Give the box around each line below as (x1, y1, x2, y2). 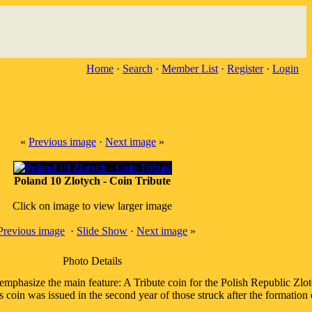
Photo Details (63, 255, 122, 267)
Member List (162, 63, 218, 75)
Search (123, 63, 153, 75)
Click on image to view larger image (13, 200, 172, 212)
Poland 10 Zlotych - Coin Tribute (14, 175, 171, 187)
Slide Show (77, 225, 127, 237)
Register (227, 63, 263, 75)
